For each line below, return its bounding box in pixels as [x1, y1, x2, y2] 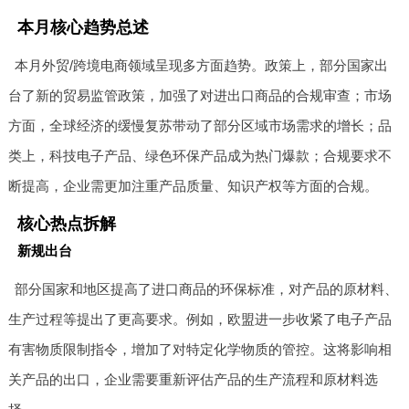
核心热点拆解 [16, 214, 116, 233]
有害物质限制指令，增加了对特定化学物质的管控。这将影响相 [7, 341, 392, 357]
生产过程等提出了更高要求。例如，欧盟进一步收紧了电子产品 [7, 310, 392, 327]
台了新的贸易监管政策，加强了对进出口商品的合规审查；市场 [7, 87, 392, 103]
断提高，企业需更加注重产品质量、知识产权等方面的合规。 [7, 177, 378, 194]
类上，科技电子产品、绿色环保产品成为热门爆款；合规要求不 [7, 147, 392, 163]
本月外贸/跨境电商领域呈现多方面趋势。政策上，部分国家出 [15, 57, 389, 73]
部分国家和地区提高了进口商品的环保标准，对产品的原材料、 [15, 280, 399, 297]
